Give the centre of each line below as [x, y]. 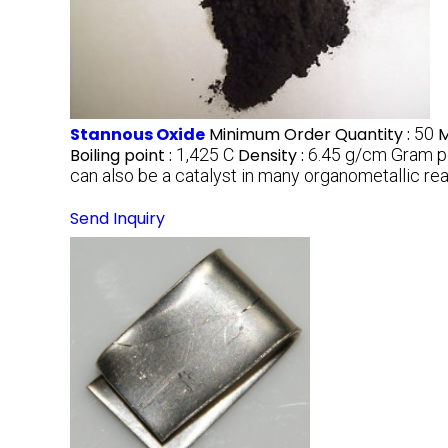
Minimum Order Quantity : [311, 134]
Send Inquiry [117, 218]
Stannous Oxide [137, 134]
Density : [273, 155]
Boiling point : [123, 155]
